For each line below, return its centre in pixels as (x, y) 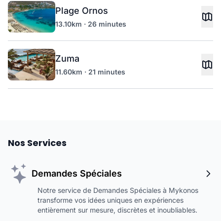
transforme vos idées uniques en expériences (110, 200)
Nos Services (37, 143)
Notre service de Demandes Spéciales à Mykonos (118, 190)
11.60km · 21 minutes (90, 72)
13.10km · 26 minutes (91, 24)
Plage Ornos (82, 11)
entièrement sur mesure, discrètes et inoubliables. (117, 210)
